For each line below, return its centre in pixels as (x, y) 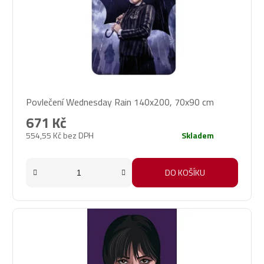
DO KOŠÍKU (185, 173)
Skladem (198, 136)
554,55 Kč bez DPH (60, 136)
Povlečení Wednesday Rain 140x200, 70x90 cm (120, 102)
